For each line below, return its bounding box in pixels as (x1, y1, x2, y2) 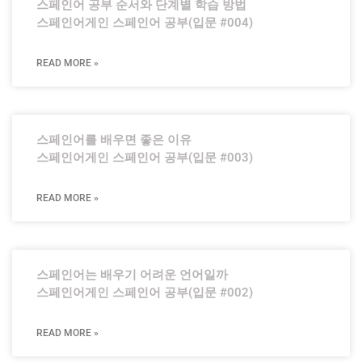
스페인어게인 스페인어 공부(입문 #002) (36, 285, 253, 300)
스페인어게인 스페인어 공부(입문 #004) (36, 15, 253, 30)
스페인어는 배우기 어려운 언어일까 (36, 267, 228, 282)
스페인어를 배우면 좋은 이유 (36, 133, 192, 147)
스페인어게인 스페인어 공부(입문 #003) (36, 150, 253, 165)
